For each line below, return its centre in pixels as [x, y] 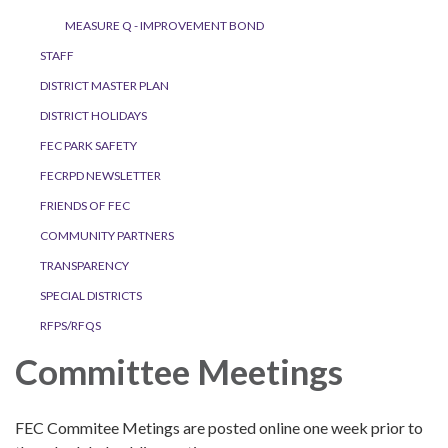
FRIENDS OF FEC [85, 206]
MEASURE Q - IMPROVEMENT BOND [164, 26]
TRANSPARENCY [84, 266]
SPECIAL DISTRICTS [91, 296]
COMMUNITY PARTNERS [107, 236]
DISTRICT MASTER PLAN [104, 86]
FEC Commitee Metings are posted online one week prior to [219, 428]
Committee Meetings [179, 371]
